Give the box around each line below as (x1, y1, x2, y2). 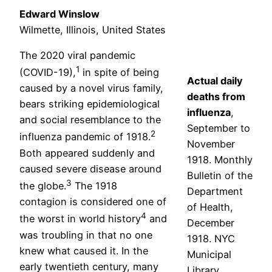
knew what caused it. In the (19, 244, 148, 257)
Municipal (187, 248, 231, 261)
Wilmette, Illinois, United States (19, 23, 166, 36)
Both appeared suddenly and (19, 146, 155, 159)
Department (187, 185, 243, 198)
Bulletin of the (187, 169, 253, 182)
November (187, 138, 235, 151)
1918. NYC (187, 233, 235, 245)
